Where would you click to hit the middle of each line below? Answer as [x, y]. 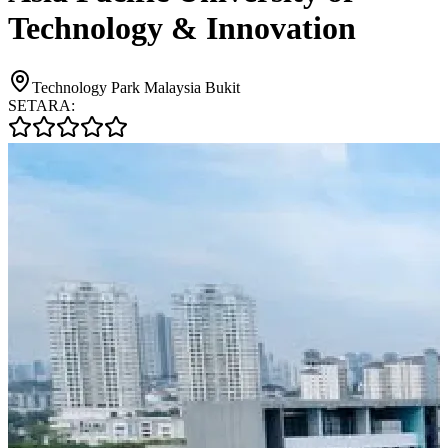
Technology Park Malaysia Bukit [136, 87]
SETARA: [41, 105]
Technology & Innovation [182, 28]
